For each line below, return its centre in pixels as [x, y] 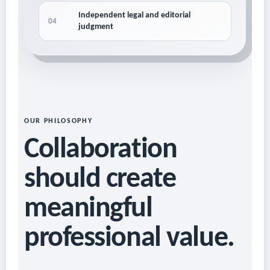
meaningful [88, 209]
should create [100, 180]
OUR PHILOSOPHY [58, 121]
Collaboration [101, 150]
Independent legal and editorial [134, 16]
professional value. [129, 239]
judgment [96, 27]
